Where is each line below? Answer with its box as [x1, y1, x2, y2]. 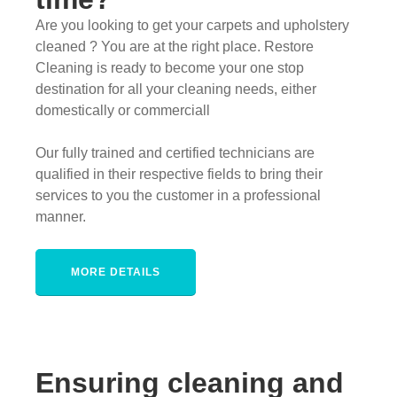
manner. [35, 208, 86, 224]
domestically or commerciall [35, 102, 210, 118]
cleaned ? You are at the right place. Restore [35, 38, 314, 54]
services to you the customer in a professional [35, 187, 321, 203]
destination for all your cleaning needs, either [35, 81, 316, 97]
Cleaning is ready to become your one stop [35, 59, 304, 75]
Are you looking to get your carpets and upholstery [35, 17, 349, 33]
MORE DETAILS [71, 265, 160, 278]
